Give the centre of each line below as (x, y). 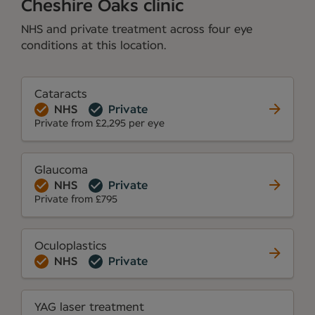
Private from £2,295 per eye (99, 123)
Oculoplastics (71, 246)
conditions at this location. (94, 45)
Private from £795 (76, 199)
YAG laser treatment (89, 307)
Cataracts (61, 94)
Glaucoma (61, 170)
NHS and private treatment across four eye (137, 29)
